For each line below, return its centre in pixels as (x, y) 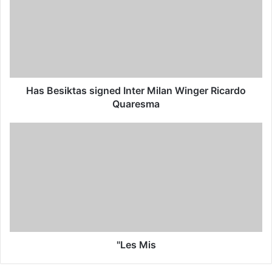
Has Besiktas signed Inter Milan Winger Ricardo (136, 90)
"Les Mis (136, 245)
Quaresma (136, 104)
